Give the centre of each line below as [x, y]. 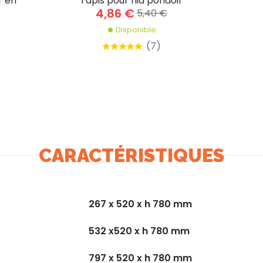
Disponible [136, 30]
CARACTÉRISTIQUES [131, 155]
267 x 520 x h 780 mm [140, 204]
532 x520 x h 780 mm [139, 231]
